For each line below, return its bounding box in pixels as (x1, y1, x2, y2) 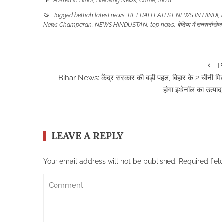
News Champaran (43, 21, 92, 28)
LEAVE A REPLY (51, 129, 123, 142)
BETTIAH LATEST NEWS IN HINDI (128, 11, 218, 19)
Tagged (52, 11, 74, 19)
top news (150, 21, 174, 28)
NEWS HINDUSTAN (95, 21, 147, 28)
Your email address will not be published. (43, 157, 177, 165)
